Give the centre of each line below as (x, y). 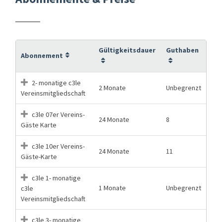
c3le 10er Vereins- (57, 146)
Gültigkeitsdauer (127, 50)
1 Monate (112, 188)
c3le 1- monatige (55, 178)
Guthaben (182, 50)
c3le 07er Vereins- (57, 114)
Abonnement (42, 55)
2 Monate (112, 87)
